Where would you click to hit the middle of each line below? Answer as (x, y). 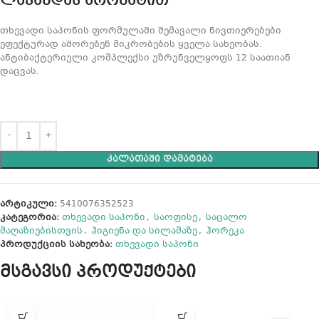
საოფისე (176, 218)
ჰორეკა (225, 231)
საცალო (226, 218)
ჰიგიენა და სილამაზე (144, 231)
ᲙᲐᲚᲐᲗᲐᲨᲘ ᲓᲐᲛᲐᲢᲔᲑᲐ (159, 159)
